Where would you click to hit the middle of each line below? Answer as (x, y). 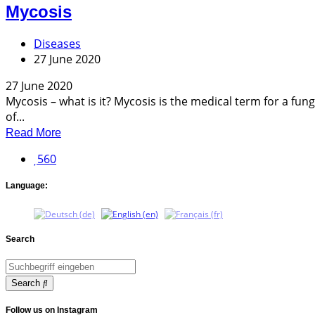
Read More (33, 132)
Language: (27, 185)
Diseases (57, 43)
